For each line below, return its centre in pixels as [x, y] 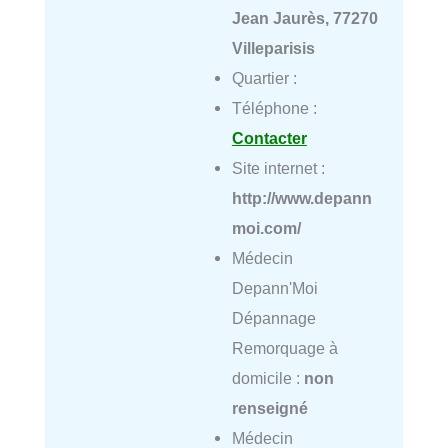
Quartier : [264, 77]
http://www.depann [301, 197]
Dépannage [273, 317]
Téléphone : [274, 107]
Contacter [269, 137]
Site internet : [278, 167]
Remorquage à [284, 347]
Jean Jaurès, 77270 [304, 17]
